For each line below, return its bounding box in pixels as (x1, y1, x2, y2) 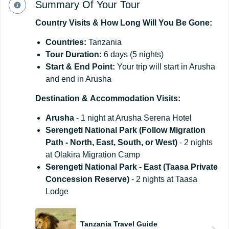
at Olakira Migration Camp (45, 150, 140, 159)
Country (35, 18, 67, 27)
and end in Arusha (45, 74, 111, 83)
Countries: (45, 37, 86, 47)
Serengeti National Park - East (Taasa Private (45, 162, 218, 171)
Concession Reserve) (45, 174, 129, 184)
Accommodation (90, 94, 154, 103)
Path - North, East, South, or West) (45, 138, 179, 147)
